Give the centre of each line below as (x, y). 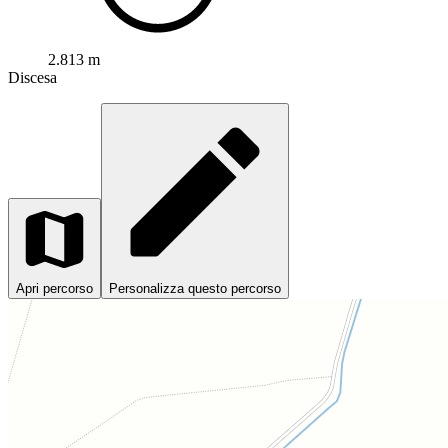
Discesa (32, 77)
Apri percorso (54, 288)
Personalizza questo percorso (195, 288)
